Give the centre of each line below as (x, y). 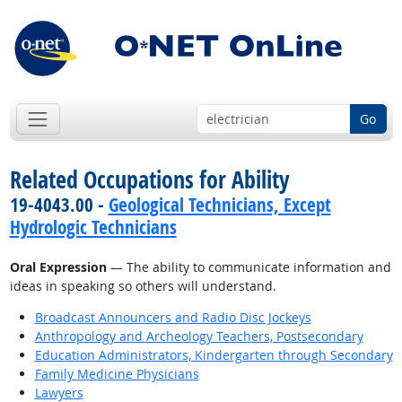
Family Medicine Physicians (117, 374)
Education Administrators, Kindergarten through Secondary (214, 355)
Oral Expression (58, 267)
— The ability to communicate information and (249, 267)
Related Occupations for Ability (149, 180)
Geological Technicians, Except (219, 205)
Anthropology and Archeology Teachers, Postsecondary (199, 336)
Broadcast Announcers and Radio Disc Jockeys (173, 318)
